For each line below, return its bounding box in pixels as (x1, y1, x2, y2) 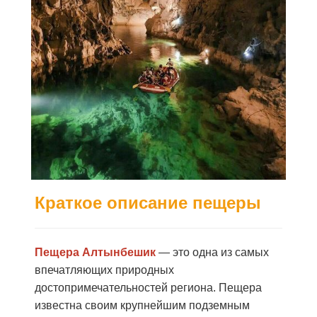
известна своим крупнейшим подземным (35, 299, 250, 311)
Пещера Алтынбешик (35, 246, 156, 258)
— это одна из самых (156, 246, 269, 258)
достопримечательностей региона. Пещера (35, 282, 262, 294)
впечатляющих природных (35, 264, 174, 276)
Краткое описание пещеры (35, 193, 261, 212)
